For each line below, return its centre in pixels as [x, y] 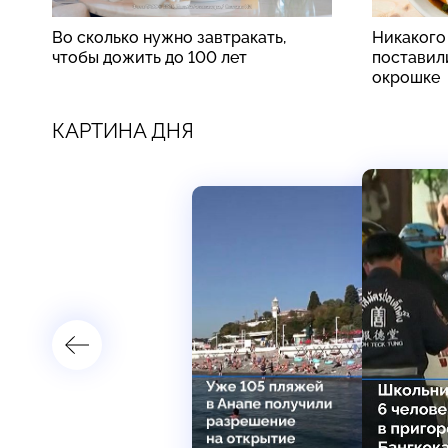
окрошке [406, 77]
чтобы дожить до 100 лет [149, 57]
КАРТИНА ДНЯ [123, 130]
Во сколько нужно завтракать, [169, 37]
